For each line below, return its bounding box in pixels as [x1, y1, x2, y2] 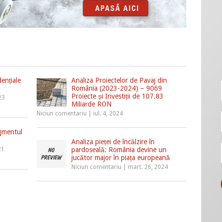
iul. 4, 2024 [93, 110, 123, 117]
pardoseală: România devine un [71, 145, 167, 154]
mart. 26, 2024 [128, 163, 168, 170]
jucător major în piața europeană [71, 153, 170, 162]
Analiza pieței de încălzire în [71, 137, 155, 146]
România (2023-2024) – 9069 [71, 84, 163, 92]
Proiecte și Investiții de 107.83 [71, 92, 164, 100]
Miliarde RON [71, 100, 112, 108]
